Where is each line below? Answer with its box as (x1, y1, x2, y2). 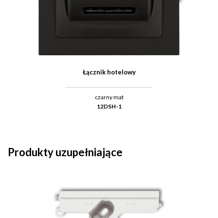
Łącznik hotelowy (82, 68, 136, 76)
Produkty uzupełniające (8, 145, 123, 159)
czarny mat (94, 93, 124, 101)
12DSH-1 (96, 102, 122, 110)
